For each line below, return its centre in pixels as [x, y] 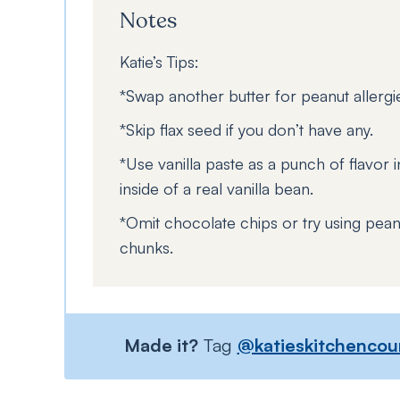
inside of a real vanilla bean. [217, 188]
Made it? [161, 345]
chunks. [146, 247]
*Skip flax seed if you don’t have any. [246, 129]
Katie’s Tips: [159, 61]
